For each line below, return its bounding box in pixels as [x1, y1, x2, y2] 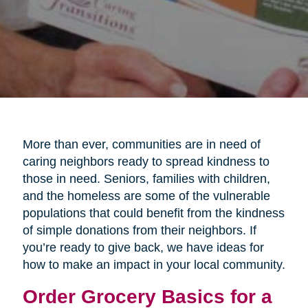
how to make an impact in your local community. [22, 257, 285, 272]
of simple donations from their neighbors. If [22, 223, 256, 237]
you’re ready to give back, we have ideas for [22, 240, 264, 254]
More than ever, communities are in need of [22, 137, 261, 151]
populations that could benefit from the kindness [22, 206, 285, 220]
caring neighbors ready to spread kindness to [22, 154, 269, 168]
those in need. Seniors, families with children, [22, 171, 270, 186]
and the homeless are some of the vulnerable [22, 188, 270, 203]
